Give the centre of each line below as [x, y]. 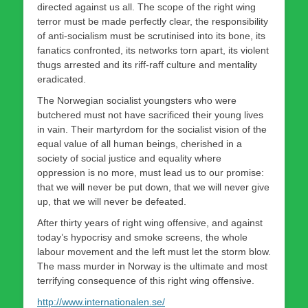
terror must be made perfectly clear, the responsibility [153, 21]
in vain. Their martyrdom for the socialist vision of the [152, 129]
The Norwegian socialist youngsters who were [137, 100]
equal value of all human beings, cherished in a [140, 143]
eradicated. [62, 79]
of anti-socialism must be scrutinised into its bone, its [151, 35]
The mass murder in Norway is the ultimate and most [152, 266]
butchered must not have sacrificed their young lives [150, 114]
